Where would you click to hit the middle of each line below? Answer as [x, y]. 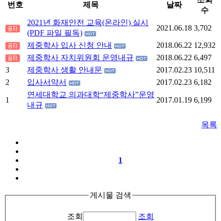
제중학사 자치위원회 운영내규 [80, 57]
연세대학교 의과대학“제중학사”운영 [91, 94]
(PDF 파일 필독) [55, 33]
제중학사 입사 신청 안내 [70, 45]
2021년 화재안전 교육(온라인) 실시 [88, 22]
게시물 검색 [110, 195]
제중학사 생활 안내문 [65, 70]
